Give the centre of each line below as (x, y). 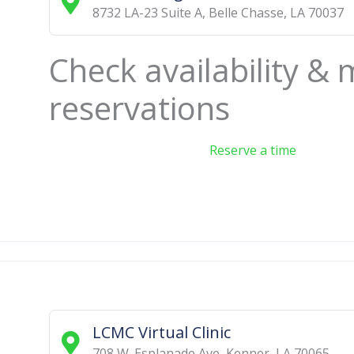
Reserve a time (253, 150)
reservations (139, 107)
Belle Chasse (246, 12)
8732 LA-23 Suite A (147, 12)
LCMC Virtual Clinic (161, 332)
